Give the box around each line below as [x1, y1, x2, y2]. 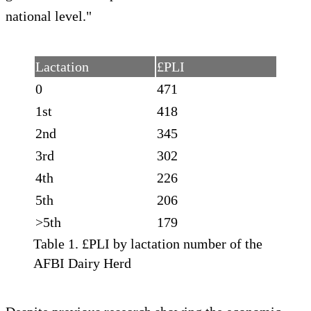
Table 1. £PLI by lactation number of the [33, 236, 262, 252]
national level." [6, 8, 92, 24]
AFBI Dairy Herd [33, 255, 131, 271]
